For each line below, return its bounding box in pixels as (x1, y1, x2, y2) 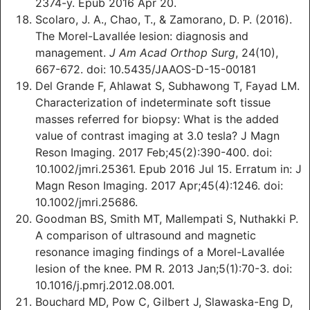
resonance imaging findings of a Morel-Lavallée (35, 245, 284, 259)
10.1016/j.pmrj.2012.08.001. (35, 278, 174, 293)
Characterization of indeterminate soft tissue (35, 95, 271, 110)
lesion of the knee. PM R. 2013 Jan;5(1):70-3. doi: (35, 262, 292, 276)
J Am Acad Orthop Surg (109, 46, 235, 60)
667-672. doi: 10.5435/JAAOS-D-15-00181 (35, 62, 256, 77)
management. (35, 46, 109, 60)
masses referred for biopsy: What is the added (35, 112, 279, 127)
